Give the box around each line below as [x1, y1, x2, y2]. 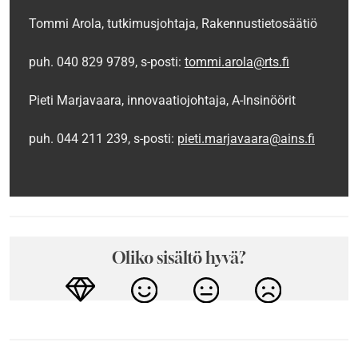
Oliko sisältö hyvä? [112, 247, 246, 268]
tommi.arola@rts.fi [185, 54, 289, 70]
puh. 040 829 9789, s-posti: [29, 54, 185, 70]
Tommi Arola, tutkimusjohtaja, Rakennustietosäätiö [29, 15, 317, 31]
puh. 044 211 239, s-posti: [29, 130, 177, 146]
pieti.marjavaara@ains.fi [177, 130, 315, 146]
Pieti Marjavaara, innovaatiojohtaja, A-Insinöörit [29, 92, 296, 108]
